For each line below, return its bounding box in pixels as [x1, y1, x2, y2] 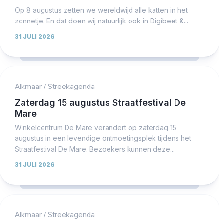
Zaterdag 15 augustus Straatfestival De [15, 97, 186, 108]
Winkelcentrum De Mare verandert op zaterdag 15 [15, 123, 176, 131]
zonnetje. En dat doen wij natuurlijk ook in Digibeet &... [15, 16, 188, 25]
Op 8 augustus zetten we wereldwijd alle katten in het [15, 5, 188, 14]
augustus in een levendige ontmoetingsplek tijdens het [15, 133, 191, 142]
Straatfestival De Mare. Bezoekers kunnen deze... [15, 144, 175, 153]
